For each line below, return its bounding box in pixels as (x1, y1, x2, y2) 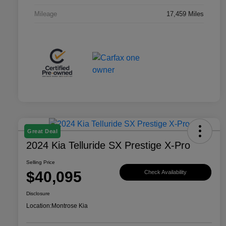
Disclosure (26, 191, 50, 197)
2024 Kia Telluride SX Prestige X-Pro (26, 140, 190, 151)
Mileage (34, 10, 57, 18)
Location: (26, 202, 51, 210)
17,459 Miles (166, 10, 204, 18)
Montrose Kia (51, 202, 88, 210)
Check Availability (144, 168, 187, 175)
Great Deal (27, 128, 58, 135)
